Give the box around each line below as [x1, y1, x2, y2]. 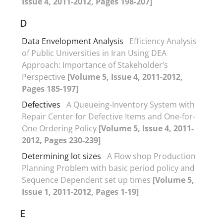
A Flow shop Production [107, 150, 196, 162]
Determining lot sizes [22, 150, 101, 162]
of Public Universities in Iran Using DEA [22, 47, 166, 58]
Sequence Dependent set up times [22, 174, 153, 185]
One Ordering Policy [22, 122, 99, 134]
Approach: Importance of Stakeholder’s [22, 59, 168, 70]
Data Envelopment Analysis [22, 35, 123, 47]
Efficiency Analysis [129, 35, 197, 47]
